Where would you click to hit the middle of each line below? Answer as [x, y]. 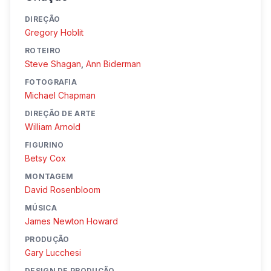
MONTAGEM [49, 176]
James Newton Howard [71, 221]
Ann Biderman [113, 64]
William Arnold [53, 127]
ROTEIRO [43, 51]
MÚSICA [41, 208]
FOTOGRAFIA [51, 82]
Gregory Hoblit [54, 32]
